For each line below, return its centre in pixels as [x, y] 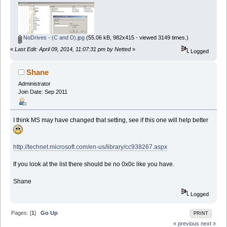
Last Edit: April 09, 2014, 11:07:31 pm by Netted [73, 49]
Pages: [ [22, 213]
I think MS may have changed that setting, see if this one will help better [111, 120]
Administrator [34, 84]
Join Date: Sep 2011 [43, 92]
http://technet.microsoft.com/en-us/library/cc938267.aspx [90, 147]
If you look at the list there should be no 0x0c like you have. [94, 164]
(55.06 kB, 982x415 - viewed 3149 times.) [136, 38]
